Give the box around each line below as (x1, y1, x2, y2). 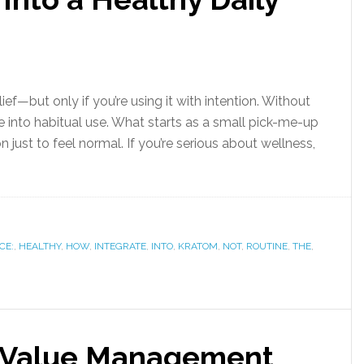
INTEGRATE (94, 240, 146, 252)
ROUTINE (246, 240, 288, 252)
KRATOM (178, 240, 218, 252)
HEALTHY (19, 240, 61, 252)
